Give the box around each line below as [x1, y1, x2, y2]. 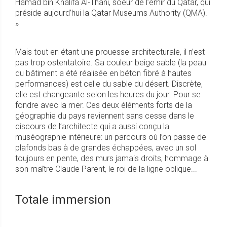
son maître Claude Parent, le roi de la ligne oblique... [15, 164, 197, 174]
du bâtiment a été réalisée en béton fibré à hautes [15, 68, 192, 79]
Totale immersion [15, 193, 111, 207]
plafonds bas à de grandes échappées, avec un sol [15, 143, 196, 153]
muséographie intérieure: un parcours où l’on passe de [15, 132, 206, 142]
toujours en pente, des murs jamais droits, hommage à [15, 154, 208, 164]
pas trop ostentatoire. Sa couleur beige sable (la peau [15, 58, 206, 68]
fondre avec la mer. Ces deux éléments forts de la [15, 100, 192, 110]
